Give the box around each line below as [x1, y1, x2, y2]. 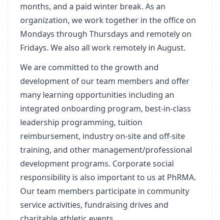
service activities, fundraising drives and [20, 199, 168, 210]
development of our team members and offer [20, 76, 190, 86]
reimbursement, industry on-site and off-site [20, 131, 185, 141]
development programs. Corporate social [20, 158, 174, 169]
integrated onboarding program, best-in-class [20, 103, 191, 114]
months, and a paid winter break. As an [20, 1, 165, 12]
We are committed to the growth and [20, 62, 159, 73]
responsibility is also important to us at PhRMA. [20, 172, 196, 183]
